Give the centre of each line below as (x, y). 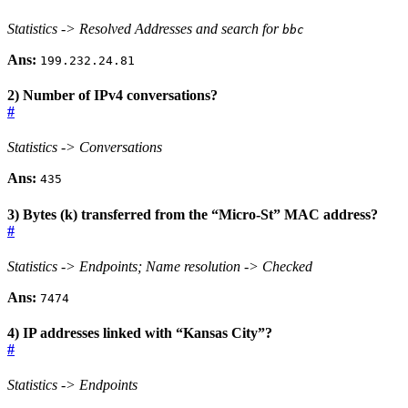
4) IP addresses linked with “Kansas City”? (140, 333)
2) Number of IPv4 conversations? (112, 95)
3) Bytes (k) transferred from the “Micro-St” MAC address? (193, 214)
